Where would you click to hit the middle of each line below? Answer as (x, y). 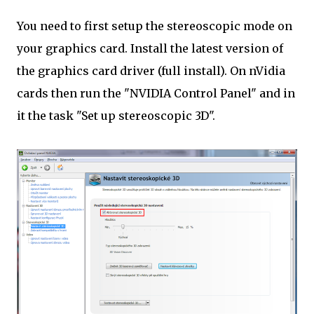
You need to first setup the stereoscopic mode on (155, 26)
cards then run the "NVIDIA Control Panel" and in (156, 94)
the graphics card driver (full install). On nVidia (151, 71)
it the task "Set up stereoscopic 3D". (116, 116)
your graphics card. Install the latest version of (150, 49)
